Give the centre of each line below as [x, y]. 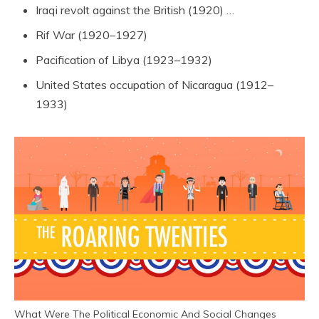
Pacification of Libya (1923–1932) [124, 60]
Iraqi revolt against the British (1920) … [135, 10]
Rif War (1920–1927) [91, 35]
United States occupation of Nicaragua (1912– [155, 85]
